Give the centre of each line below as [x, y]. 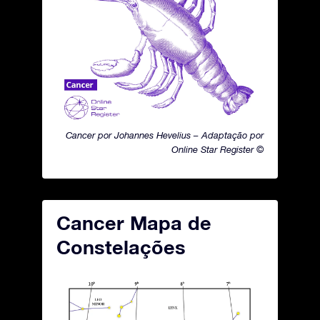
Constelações [121, 247]
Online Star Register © [217, 150]
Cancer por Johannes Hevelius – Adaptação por [165, 135]
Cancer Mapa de [134, 223]
